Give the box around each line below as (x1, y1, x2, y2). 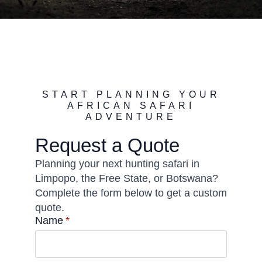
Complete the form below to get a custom (35, 187, 227, 199)
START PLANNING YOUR (42, 89, 220, 99)
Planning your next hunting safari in (35, 158, 199, 170)
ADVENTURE (85, 112, 177, 122)
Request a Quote (35, 135, 180, 156)
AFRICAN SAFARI (67, 101, 195, 111)
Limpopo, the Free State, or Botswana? (35, 173, 218, 184)
